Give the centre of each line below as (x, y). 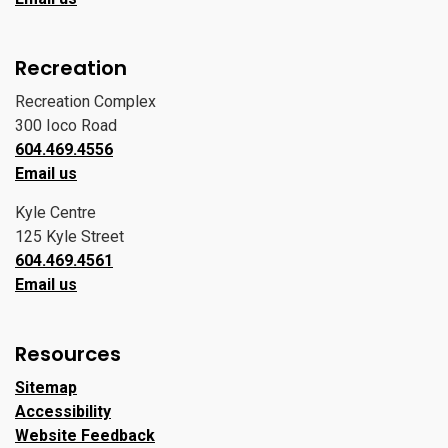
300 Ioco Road (66, 125)
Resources (68, 354)
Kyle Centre (55, 212)
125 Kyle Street (69, 236)
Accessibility (63, 411)
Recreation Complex (85, 101)
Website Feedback (85, 435)
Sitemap (46, 387)
